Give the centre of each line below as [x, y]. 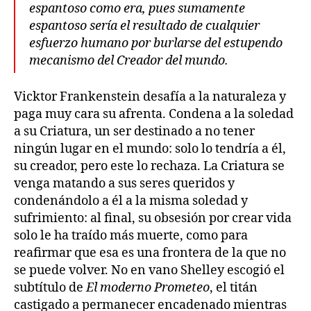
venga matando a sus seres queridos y [124, 184]
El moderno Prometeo [148, 288]
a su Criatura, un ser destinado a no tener [134, 132]
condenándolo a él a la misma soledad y [131, 201]
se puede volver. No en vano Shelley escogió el [149, 271]
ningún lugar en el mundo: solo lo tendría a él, [150, 149]
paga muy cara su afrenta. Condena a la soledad [154, 115]
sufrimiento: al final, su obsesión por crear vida [153, 219]
